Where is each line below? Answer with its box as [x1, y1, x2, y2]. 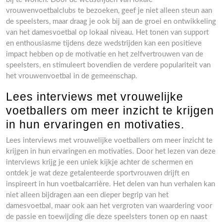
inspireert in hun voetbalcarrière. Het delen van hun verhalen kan [6, 180, 215, 188]
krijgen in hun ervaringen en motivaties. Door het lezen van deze [6, 148, 216, 155]
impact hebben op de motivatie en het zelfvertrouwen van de [6, 51, 203, 58]
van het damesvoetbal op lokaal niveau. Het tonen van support [6, 29, 209, 36]
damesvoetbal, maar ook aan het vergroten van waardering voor [6, 202, 212, 210]
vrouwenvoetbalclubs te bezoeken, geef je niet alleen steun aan [6, 7, 212, 14]
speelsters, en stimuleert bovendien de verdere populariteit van [6, 61, 211, 69]
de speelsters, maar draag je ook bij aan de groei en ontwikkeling [6, 18, 216, 25]
